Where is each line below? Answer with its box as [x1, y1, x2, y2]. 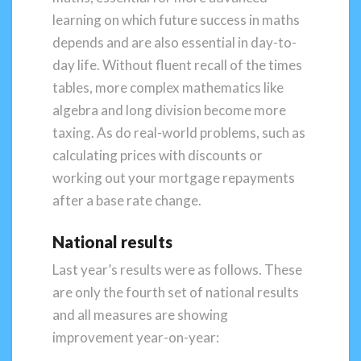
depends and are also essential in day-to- [52, 34, 297, 51]
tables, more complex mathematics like [52, 79, 284, 96]
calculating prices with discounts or [52, 147, 263, 164]
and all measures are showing [52, 305, 228, 323]
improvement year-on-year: [52, 328, 219, 346]
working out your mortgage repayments [52, 169, 295, 186]
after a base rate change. [52, 192, 201, 209]
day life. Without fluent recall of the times [52, 56, 302, 73]
